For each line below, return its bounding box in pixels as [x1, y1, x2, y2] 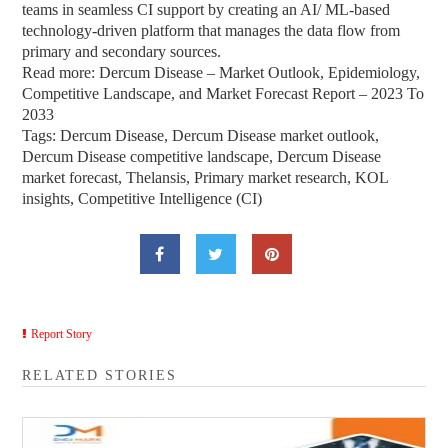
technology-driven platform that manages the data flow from [22, 21, 401, 39]
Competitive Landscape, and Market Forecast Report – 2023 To [22, 84, 425, 102]
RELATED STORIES [22, 367, 178, 383]
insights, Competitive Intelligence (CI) [22, 189, 263, 207]
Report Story [31, 326, 93, 341]
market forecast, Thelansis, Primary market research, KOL [22, 168, 389, 186]
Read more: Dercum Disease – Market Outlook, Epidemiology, [22, 63, 421, 81]
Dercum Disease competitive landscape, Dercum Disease [22, 147, 382, 165]
